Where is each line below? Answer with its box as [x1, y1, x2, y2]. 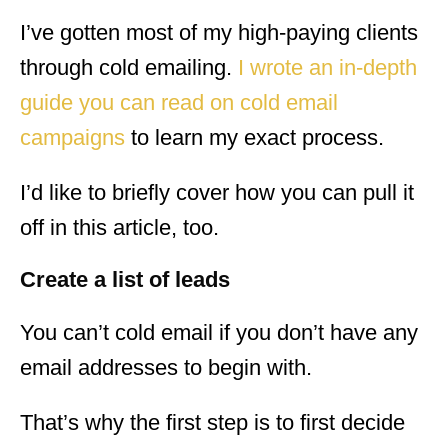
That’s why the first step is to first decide [20, 409, 405, 435]
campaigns [20, 124, 125, 150]
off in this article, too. [20, 214, 219, 240]
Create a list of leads [20, 266, 230, 292]
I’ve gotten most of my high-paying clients [20, 19, 418, 45]
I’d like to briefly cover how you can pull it [20, 179, 414, 205]
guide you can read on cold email [20, 89, 338, 115]
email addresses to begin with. [20, 354, 312, 380]
